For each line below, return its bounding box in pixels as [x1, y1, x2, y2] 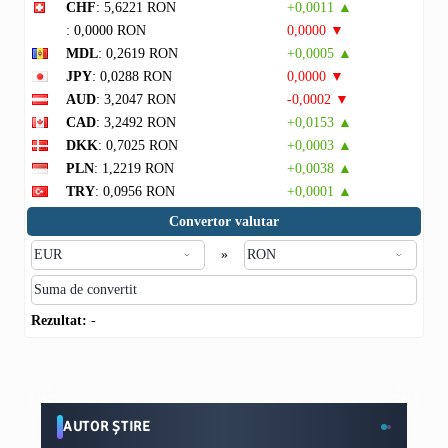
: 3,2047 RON [96, 92, 176, 107]
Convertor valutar [169, 214, 279, 229]
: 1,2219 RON [94, 161, 174, 176]
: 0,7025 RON [98, 138, 178, 153]
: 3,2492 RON [96, 115, 176, 130]
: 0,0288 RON [92, 69, 172, 84]
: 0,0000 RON [66, 23, 146, 38]
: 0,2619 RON [98, 46, 178, 61]
